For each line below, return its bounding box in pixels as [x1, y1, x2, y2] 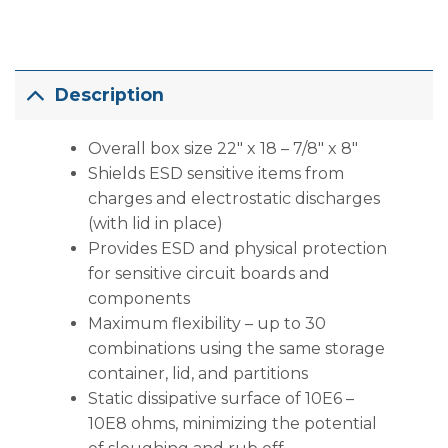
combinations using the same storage [87, 338, 385, 358]
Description [55, 84, 165, 106]
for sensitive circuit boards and [87, 263, 330, 283]
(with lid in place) [87, 213, 223, 233]
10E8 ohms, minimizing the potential [87, 413, 377, 433]
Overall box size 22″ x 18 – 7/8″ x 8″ [87, 138, 358, 158]
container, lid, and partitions [87, 363, 308, 383]
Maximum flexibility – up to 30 [87, 313, 326, 333]
